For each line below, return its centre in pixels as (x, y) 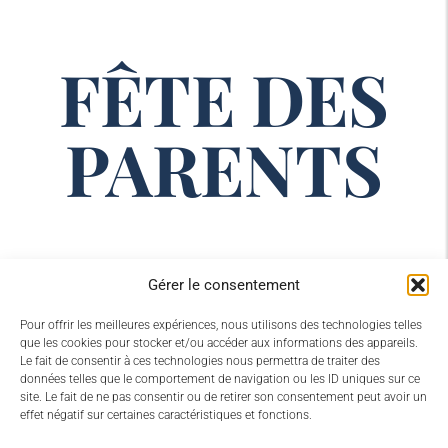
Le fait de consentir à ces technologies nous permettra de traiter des (200, 361)
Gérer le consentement (224, 285)
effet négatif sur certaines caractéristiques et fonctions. (166, 415)
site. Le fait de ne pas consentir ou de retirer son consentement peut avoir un (223, 397)
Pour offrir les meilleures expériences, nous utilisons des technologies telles (221, 325)
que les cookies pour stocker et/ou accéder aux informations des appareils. (219, 343)
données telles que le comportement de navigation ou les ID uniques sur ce (220, 379)
